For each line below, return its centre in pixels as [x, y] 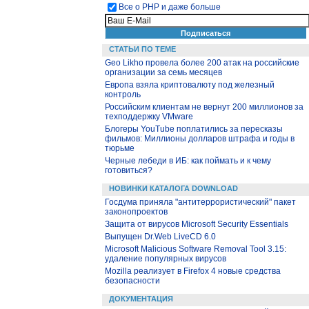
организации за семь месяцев [163, 72]
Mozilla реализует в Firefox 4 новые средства [193, 271]
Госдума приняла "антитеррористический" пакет [200, 202]
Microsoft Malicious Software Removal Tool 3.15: [196, 249]
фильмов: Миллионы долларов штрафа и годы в [200, 139]
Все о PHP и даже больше [170, 7]
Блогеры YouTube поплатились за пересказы [194, 129]
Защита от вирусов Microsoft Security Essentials [197, 224]
